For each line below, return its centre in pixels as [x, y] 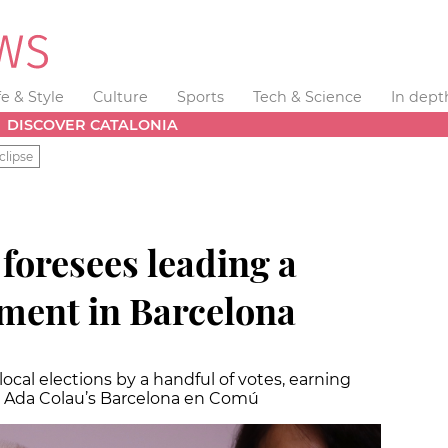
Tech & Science [307, 97]
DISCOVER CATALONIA [93, 124]
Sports [200, 97]
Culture [121, 97]
